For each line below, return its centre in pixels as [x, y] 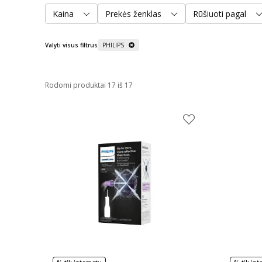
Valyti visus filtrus [71, 45]
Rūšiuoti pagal [220, 13]
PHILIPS [113, 45]
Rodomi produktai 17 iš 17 [89, 85]
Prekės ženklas [133, 13]
